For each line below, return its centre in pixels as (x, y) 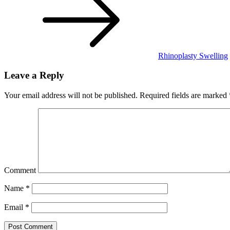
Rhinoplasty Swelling (193, 55)
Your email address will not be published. (71, 95)
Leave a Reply (34, 75)
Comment (20, 170)
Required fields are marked (183, 95)
